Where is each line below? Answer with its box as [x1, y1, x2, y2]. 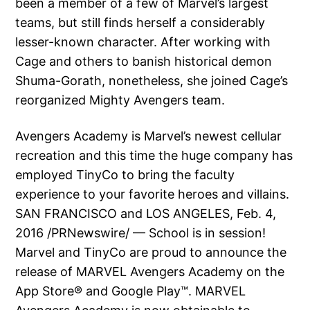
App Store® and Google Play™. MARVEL [15, 284, 246, 299]
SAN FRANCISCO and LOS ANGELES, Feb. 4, [15, 206, 277, 221]
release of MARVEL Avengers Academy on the [15, 264, 285, 280]
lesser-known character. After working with [15, 35, 271, 50]
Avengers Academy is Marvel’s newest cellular [15, 129, 282, 144]
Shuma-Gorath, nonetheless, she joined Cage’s [15, 73, 289, 89]
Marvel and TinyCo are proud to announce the [15, 245, 287, 260]
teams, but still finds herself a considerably [15, 15, 266, 30]
